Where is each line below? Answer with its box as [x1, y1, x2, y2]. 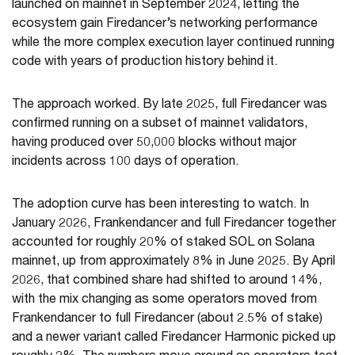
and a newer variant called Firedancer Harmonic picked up [12, 332, 336, 345]
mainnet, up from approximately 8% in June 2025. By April [12, 256, 335, 269]
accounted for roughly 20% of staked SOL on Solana [12, 237, 315, 250]
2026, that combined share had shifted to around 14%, [12, 275, 322, 288]
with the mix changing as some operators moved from [12, 294, 317, 307]
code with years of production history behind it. [12, 56, 277, 70]
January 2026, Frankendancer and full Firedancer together [12, 218, 336, 231]
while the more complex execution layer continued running [12, 37, 334, 51]
